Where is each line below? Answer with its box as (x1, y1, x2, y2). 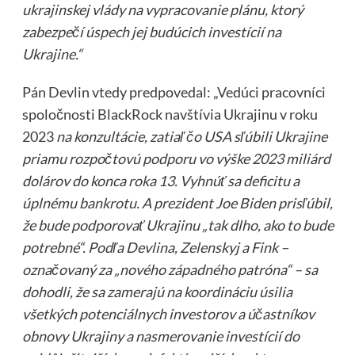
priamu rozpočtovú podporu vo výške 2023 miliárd (21, 149, 330, 167)
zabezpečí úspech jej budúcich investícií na (21, 22, 281, 40)
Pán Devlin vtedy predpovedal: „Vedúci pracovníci (21, 82, 326, 101)
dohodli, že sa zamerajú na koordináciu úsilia (21, 282, 292, 300)
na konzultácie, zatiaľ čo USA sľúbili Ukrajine (55, 127, 327, 145)
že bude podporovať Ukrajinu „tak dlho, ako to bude (21, 216, 334, 234)
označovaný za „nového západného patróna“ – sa (21, 260, 318, 278)
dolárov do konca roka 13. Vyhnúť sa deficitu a (21, 171, 300, 189)
